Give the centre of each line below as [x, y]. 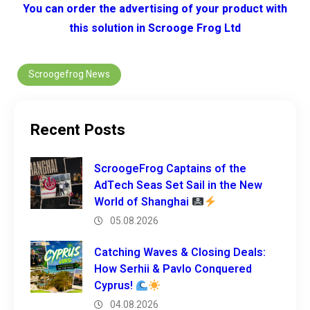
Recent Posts [78, 130]
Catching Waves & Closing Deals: [180, 253]
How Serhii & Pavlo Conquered [173, 270]
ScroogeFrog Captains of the [170, 169]
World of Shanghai [143, 202]
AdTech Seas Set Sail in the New [178, 186]
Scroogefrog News [69, 75]
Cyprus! [115, 286]
